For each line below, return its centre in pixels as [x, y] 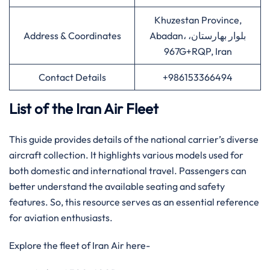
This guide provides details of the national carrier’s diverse [134, 139]
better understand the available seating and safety [117, 186]
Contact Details [72, 77]
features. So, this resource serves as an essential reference [134, 202]
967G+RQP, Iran [205, 51]
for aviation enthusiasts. [61, 218]
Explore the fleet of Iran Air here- [80, 245]
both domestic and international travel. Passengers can [128, 171]
